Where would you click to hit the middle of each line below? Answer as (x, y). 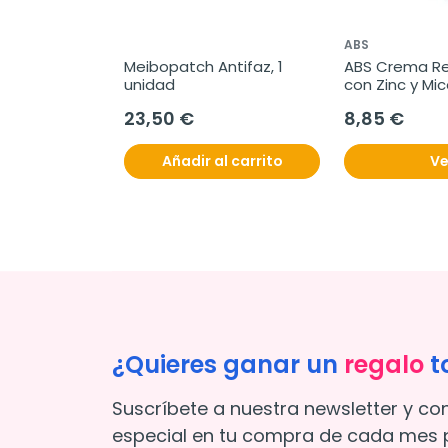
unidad (149, 85)
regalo (384, 365)
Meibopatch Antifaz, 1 (203, 67)
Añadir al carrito (222, 161)
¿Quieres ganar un (228, 365)
